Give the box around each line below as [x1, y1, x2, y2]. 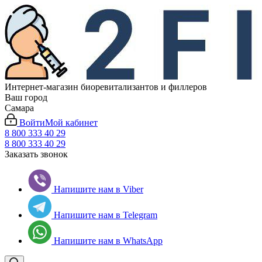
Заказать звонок [5, 149, 68, 159]
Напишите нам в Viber [54, 184, 143, 194]
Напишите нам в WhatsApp [51, 236, 163, 246]
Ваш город [5, 92, 47, 102]
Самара [5, 103, 34, 113]
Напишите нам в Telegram [51, 210, 157, 220]
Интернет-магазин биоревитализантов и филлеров [5, 82, 207, 92]
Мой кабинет [45, 118, 98, 127]
